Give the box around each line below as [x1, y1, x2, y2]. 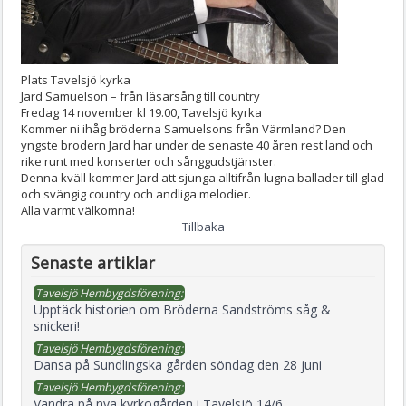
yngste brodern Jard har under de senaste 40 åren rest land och [21, 136, 372, 153]
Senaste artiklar [31, 251, 155, 274]
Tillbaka [181, 217, 225, 235]
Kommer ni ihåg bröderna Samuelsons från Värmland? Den [21, 120, 346, 137]
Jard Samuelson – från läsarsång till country [21, 87, 260, 104]
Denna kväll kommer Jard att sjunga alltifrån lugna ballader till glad [21, 169, 384, 186]
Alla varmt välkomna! [21, 201, 135, 218]
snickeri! [34, 316, 80, 334]
